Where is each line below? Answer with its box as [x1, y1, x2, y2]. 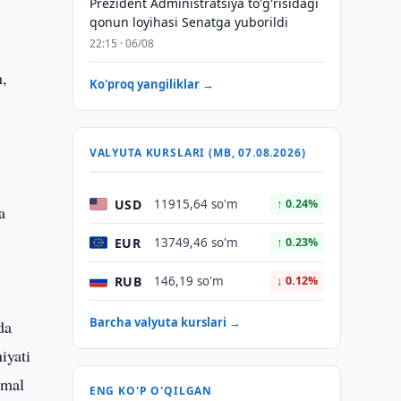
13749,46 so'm [153, 235, 238, 251]
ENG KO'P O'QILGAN [89, 383, 213, 398]
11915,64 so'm [153, 196, 238, 212]
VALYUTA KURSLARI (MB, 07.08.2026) [89, 145, 306, 160]
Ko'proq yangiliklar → [89, 76, 214, 92]
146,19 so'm [153, 273, 224, 289]
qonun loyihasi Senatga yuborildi [89, 13, 288, 30]
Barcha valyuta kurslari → [89, 314, 241, 330]
